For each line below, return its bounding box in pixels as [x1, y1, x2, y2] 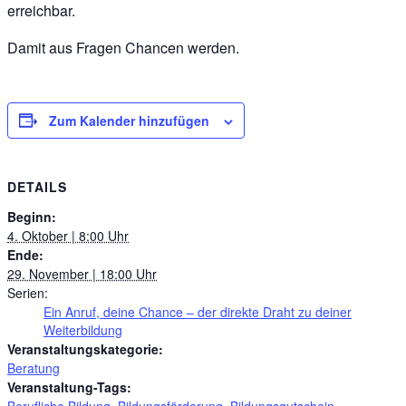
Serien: [7, 283, 48, 302]
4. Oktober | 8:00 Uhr [7, 226, 129, 245]
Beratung [7, 358, 60, 377]
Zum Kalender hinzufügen [49, 111, 209, 130]
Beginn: [7, 207, 56, 226]
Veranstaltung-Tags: [7, 377, 131, 396]
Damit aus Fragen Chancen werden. [7, 36, 239, 58]
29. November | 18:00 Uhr [7, 264, 157, 283]
